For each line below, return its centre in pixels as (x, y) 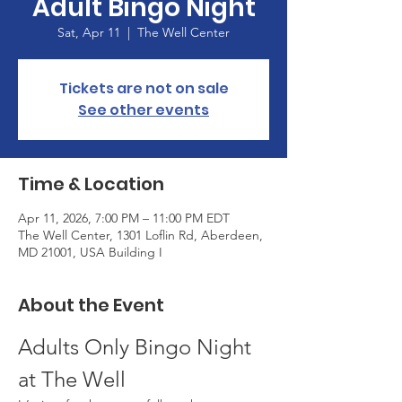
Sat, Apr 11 (89, 32)
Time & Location (91, 184)
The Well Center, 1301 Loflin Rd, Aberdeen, (140, 235)
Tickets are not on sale (144, 88)
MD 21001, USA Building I (90, 252)
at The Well (72, 379)
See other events (144, 109)
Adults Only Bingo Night (137, 346)
